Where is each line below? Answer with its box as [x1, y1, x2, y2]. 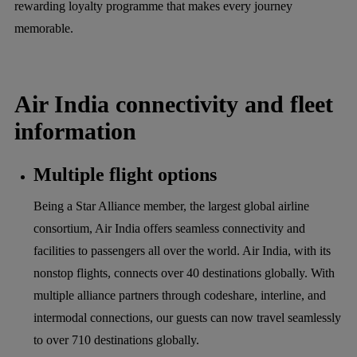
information [14, 117, 136, 144]
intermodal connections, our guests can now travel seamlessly [33, 310, 341, 324]
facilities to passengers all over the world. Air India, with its [33, 243, 331, 257]
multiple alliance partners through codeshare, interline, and [33, 288, 326, 302]
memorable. [14, 21, 73, 35]
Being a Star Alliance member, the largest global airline [33, 198, 309, 213]
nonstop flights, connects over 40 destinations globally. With [33, 265, 335, 280]
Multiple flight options [33, 163, 217, 185]
